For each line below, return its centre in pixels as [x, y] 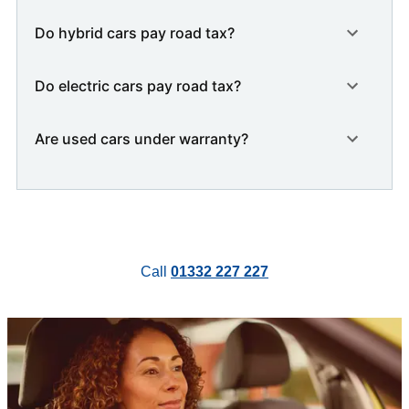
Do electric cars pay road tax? [138, 86]
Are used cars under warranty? [143, 139]
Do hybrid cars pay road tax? [135, 33]
